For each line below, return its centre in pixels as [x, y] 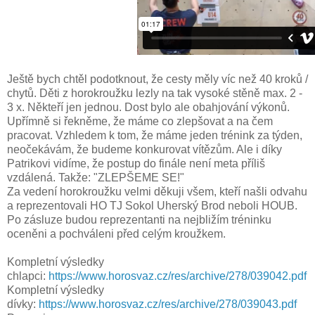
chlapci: [28, 276]
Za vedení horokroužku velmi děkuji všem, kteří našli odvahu [157, 192]
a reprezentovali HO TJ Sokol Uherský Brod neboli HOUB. [152, 206]
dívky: [23, 304]
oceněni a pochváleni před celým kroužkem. [116, 234]
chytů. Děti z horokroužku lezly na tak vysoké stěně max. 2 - [155, 94]
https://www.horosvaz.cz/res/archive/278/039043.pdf [168, 304]
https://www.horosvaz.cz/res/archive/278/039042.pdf [178, 276]
